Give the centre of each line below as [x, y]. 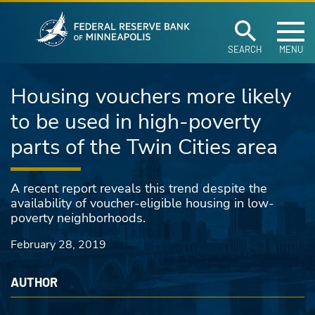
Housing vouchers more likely [151, 97]
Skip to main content [76, 16]
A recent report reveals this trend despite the [139, 188]
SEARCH [245, 49]
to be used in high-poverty [136, 122]
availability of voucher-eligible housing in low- [142, 203]
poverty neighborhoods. [78, 218]
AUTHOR [34, 282]
